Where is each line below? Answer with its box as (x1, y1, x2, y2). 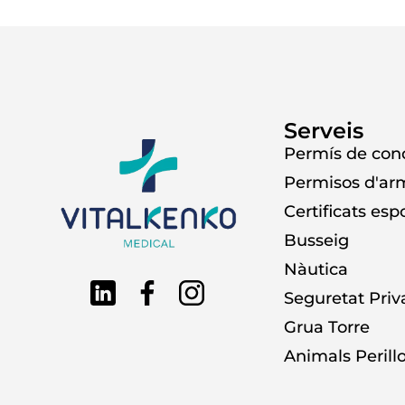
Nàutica (284, 259, 349, 279)
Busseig (284, 230, 350, 250)
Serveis (284, 117, 364, 144)
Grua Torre (284, 316, 371, 337)
